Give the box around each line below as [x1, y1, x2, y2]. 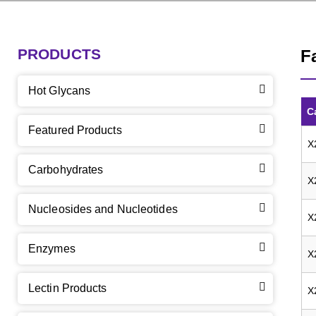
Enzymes [28, 243, 75, 255]
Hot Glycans [28, 85, 91, 97]
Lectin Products [28, 282, 107, 294]
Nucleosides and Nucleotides [28, 203, 178, 215]
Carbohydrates [28, 164, 104, 176]
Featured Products [28, 124, 122, 136]
